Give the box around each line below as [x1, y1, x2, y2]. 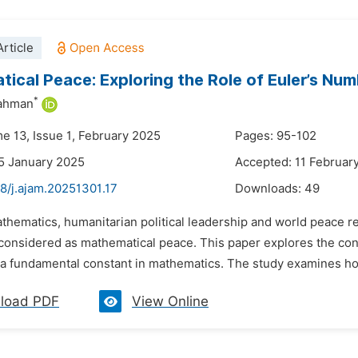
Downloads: [235, 181, 304, 196]
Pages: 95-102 [235, 129, 316, 143]
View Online [132, 293, 209, 309]
